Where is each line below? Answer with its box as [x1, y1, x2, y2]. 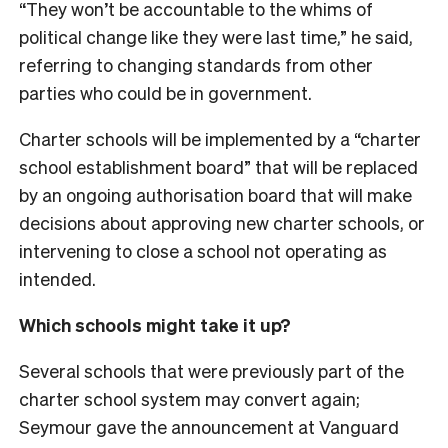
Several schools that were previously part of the [19, 358, 404, 382]
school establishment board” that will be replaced [19, 154, 418, 178]
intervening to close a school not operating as [19, 238, 387, 262]
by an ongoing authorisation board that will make [19, 182, 412, 206]
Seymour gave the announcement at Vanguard [19, 414, 399, 438]
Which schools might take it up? [19, 312, 295, 336]
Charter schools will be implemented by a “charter [19, 126, 421, 150]
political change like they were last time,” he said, [19, 24, 413, 48]
